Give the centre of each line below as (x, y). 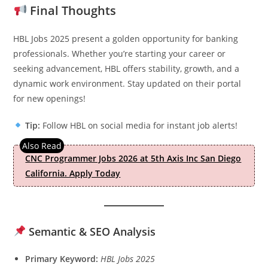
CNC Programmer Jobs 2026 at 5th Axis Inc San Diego (133, 158)
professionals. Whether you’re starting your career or (120, 53)
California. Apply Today (73, 173)
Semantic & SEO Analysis (90, 231)
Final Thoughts (72, 10)
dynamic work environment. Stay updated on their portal (127, 83)
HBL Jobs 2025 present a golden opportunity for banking (126, 38)
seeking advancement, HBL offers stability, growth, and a (127, 68)
